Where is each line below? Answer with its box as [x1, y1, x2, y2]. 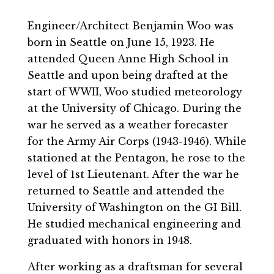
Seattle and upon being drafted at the [27, 68, 228, 81]
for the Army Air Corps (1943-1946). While [27, 135, 246, 147]
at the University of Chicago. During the [27, 102, 242, 114]
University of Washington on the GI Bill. [27, 201, 242, 213]
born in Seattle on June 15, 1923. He [27, 35, 215, 48]
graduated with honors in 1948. [27, 234, 192, 246]
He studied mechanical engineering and [27, 217, 241, 230]
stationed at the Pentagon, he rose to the [27, 151, 245, 164]
